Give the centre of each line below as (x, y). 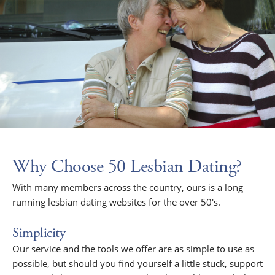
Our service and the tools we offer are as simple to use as (133, 249)
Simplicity (39, 233)
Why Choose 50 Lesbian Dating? (127, 167)
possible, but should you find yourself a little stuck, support (137, 264)
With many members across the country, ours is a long (128, 188)
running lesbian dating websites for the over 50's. (116, 202)
